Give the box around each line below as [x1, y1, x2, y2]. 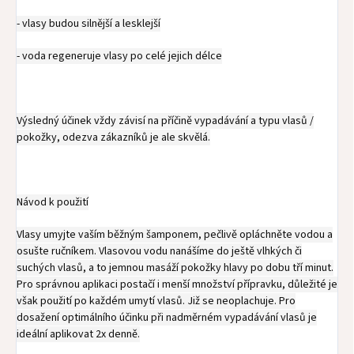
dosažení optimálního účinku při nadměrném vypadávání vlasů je [17, 310, 317, 326]
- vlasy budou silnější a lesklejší [17, 16, 160, 32]
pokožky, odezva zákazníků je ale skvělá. [17, 130, 210, 146]
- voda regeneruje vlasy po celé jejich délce [17, 48, 222, 65]
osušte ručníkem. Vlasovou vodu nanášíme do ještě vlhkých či [17, 243, 302, 260]
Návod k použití [17, 194, 88, 211]
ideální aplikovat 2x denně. [17, 326, 140, 343]
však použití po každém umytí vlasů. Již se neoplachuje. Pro [17, 293, 296, 310]
